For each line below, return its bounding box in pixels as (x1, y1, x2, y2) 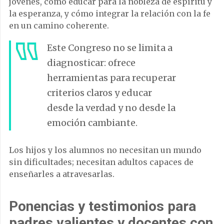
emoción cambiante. (47, 117, 137, 129)
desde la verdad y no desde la (47, 102, 175, 114)
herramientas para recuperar (47, 72, 176, 84)
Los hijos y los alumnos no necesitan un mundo (9, 145, 201, 155)
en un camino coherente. (9, 20, 109, 31)
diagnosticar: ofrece (47, 57, 135, 69)
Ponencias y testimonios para (9, 198, 196, 215)
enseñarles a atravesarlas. (9, 169, 114, 179)
